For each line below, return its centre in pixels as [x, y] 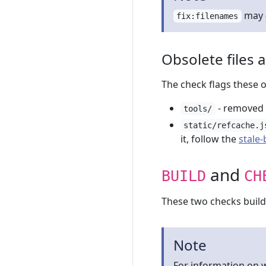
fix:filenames [208, 16]
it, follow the [210, 139]
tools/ [198, 109]
